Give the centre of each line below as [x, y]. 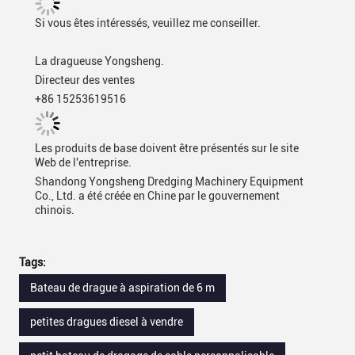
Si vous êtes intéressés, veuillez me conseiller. [148, 23]
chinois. [55, 210]
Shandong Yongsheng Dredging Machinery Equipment [169, 181]
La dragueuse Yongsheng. [99, 61]
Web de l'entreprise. [83, 162]
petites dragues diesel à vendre [107, 322]
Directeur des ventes [85, 80]
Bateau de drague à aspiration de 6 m [122, 288]
